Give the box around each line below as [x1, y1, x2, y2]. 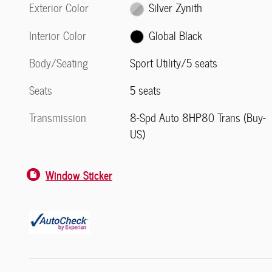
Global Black [148, 26, 202, 44]
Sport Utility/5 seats [130, 53, 218, 72]
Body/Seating [29, 53, 88, 72]
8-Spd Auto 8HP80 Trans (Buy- [130, 108, 267, 126]
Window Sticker [46, 165, 112, 183]
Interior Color [29, 26, 86, 44]
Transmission [29, 108, 86, 126]
